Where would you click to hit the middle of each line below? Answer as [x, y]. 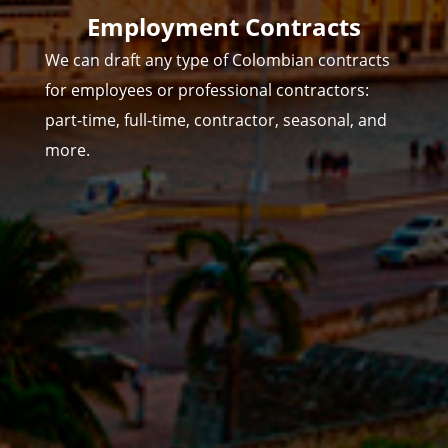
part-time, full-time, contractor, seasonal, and [215, 120]
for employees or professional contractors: [206, 90]
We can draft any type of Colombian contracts [217, 60]
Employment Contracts [223, 27]
